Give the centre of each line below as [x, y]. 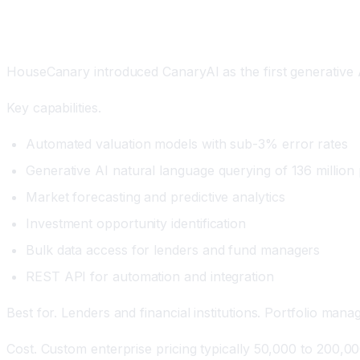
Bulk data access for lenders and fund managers [173, 250]
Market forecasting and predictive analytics [155, 196]
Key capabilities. [54, 107]
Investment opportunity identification [136, 223]
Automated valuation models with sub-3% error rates [187, 143]
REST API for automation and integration [150, 276]
